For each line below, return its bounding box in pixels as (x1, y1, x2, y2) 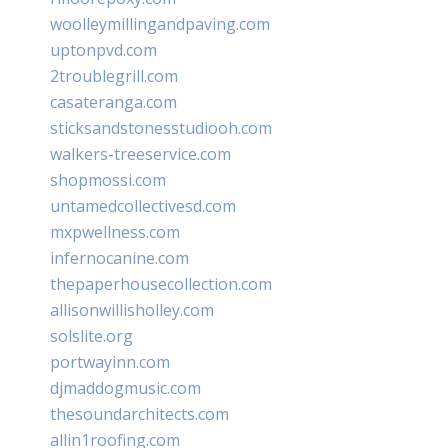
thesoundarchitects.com (50, 402, 229, 425)
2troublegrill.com (50, 64, 178, 87)
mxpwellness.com (50, 220, 180, 243)
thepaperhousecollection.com (50, 272, 272, 295)
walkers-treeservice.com (50, 142, 231, 165)
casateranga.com (50, 90, 177, 113)
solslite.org (50, 324, 133, 347)
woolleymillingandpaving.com (50, 12, 270, 35)
